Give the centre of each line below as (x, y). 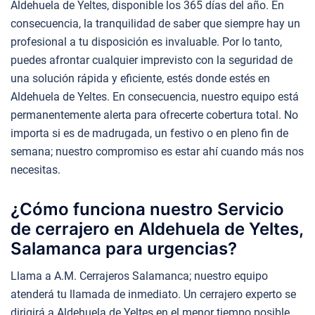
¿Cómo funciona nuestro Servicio (147, 209)
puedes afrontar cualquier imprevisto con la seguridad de (152, 60)
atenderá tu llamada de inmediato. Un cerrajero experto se (153, 294)
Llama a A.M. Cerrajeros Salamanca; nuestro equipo (139, 276)
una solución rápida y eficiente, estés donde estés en (140, 78)
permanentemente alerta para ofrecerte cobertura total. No (154, 115)
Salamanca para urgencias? (124, 248)
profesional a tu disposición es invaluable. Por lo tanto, (146, 41)
